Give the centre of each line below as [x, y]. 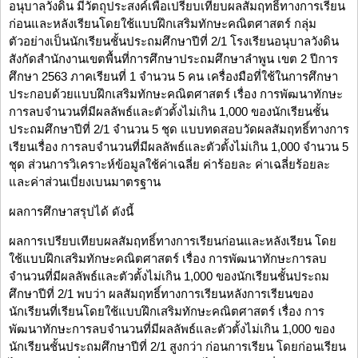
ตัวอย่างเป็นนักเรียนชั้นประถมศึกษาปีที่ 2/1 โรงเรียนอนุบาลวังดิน [174, 42]
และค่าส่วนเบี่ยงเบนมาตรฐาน [85, 182]
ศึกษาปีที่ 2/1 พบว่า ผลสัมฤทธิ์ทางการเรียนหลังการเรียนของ [161, 294]
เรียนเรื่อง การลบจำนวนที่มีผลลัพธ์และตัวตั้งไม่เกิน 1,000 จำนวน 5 [179, 147]
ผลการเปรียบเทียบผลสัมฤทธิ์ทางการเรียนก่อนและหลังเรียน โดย [173, 241]
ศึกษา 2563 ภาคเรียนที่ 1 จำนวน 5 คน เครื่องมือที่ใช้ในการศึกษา [173, 77]
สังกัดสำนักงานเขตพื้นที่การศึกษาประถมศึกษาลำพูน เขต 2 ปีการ [173, 59]
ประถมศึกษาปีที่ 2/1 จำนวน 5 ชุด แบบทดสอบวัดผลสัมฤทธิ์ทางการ [179, 129]
